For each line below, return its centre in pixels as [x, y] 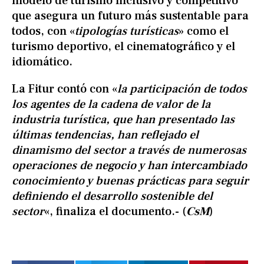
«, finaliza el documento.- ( [115, 212]
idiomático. [42, 62]
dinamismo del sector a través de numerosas [129, 151]
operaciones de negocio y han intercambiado [129, 166]
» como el [204, 32]
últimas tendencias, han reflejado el [105, 135]
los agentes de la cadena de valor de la [111, 105]
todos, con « [43, 32]
